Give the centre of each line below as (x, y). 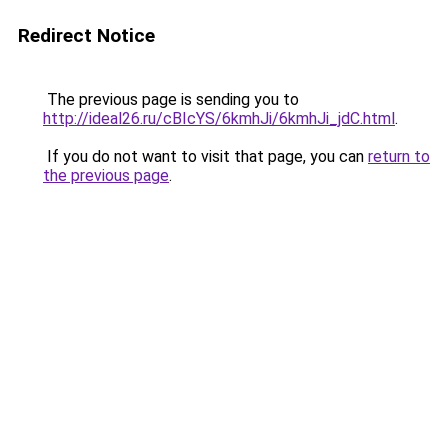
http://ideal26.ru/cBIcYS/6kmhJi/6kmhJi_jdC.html (219, 118)
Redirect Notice (86, 35)
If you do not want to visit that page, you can (205, 156)
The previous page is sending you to (171, 99)
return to (399, 156)
